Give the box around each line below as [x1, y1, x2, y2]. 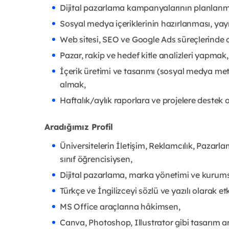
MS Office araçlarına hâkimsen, [60, 201, 180, 212]
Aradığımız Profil [44, 121, 113, 132]
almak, [60, 79, 86, 89]
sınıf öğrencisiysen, [60, 153, 132, 164]
